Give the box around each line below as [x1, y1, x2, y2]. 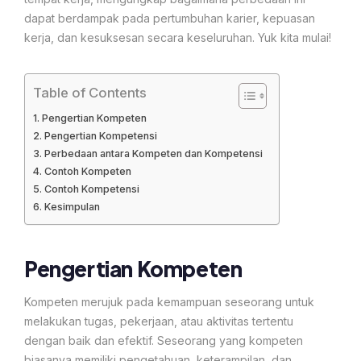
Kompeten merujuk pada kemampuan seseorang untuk [24, 294, 314, 309]
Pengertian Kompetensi [44, 129, 157, 142]
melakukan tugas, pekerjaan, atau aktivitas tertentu [24, 313, 293, 328]
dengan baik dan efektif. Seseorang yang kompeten [24, 333, 303, 347]
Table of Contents [33, 84, 147, 101]
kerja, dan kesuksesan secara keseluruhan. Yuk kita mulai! [24, 30, 331, 44]
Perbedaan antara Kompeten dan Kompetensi [44, 147, 263, 160]
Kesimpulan [44, 200, 100, 213]
